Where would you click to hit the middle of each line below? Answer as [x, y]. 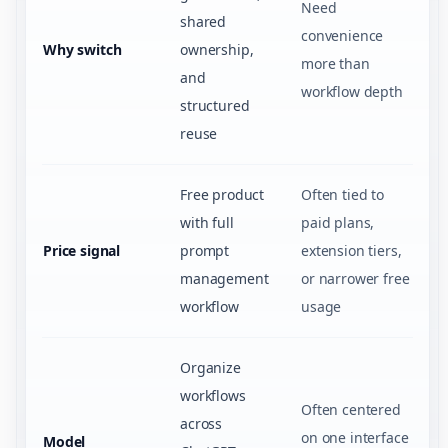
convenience [342, 35]
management [224, 278]
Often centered [351, 409]
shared [203, 21]
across [201, 423]
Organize [210, 367]
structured [215, 105]
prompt [205, 250]
